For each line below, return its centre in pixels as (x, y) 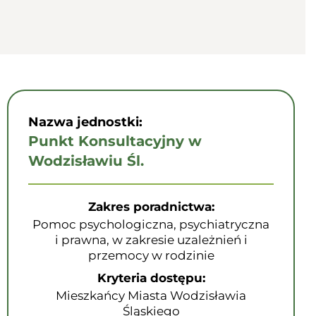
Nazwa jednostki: (85, 122)
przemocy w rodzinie (151, 255)
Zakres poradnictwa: (151, 207)
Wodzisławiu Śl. (86, 161)
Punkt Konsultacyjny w (115, 141)
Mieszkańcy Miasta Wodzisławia (151, 296)
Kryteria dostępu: (151, 278)
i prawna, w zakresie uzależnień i (151, 240)
